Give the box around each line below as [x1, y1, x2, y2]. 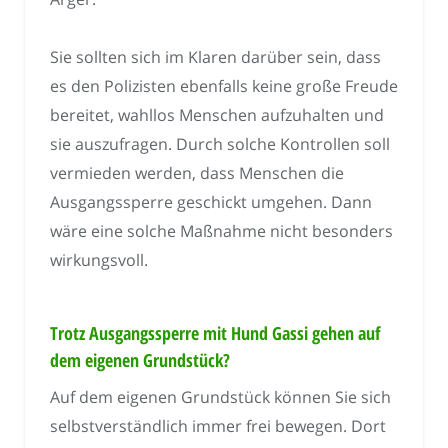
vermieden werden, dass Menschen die [50, 162, 344, 185]
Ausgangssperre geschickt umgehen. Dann [50, 191, 372, 214]
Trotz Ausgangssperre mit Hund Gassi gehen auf [50, 321, 380, 346]
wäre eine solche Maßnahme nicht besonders [50, 220, 393, 243]
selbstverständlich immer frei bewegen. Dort [50, 415, 386, 438]
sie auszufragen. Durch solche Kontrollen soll [50, 133, 390, 156]
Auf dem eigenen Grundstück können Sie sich [50, 386, 391, 409]
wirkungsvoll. [50, 249, 148, 272]
